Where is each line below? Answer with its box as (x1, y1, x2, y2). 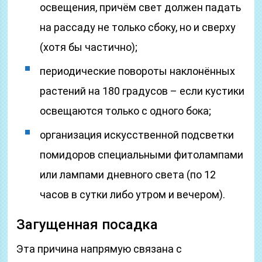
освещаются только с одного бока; (40, 105, 212, 117)
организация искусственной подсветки (40, 129, 235, 141)
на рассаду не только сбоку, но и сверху (40, 21, 236, 33)
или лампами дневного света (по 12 (40, 168, 216, 181)
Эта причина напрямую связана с (16, 243, 182, 255)
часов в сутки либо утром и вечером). (40, 188, 226, 201)
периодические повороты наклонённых (40, 65, 236, 77)
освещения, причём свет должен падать (40, 1, 242, 13)
